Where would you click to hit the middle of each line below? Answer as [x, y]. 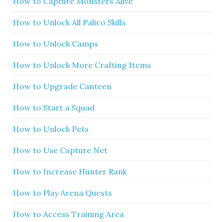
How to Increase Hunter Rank [70, 172]
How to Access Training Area [69, 214]
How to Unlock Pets [51, 129]
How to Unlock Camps [56, 44]
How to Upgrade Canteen [62, 86]
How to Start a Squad [54, 108]
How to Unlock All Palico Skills [70, 23]
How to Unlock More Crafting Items [82, 65]
